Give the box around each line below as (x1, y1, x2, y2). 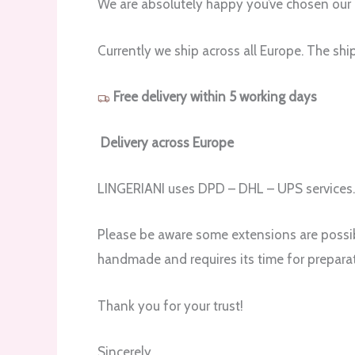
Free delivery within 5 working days (110, 88, 317, 105)
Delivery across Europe (97, 134, 234, 151)
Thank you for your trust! (97, 297, 243, 314)
